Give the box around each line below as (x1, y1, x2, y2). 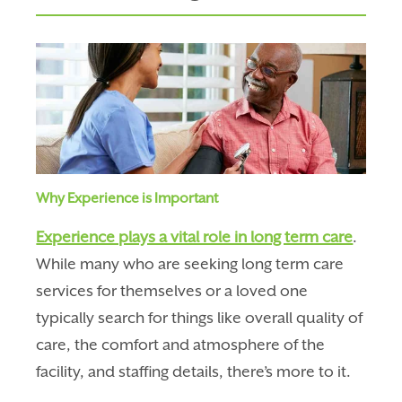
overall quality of (245, 308, 363, 327)
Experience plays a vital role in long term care (36, 227, 354, 246)
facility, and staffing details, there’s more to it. (36, 362, 352, 380)
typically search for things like (36, 308, 246, 327)
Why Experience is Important (36, 189, 219, 206)
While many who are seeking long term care (36, 254, 345, 273)
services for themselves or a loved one (36, 281, 309, 300)
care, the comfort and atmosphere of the (36, 335, 326, 354)
